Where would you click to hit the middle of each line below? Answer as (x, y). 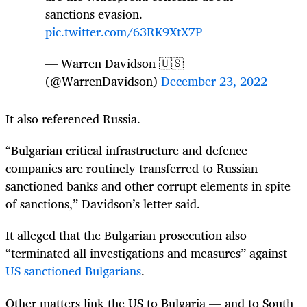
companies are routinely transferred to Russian (132, 168)
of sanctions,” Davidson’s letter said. (103, 204)
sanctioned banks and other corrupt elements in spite (148, 186)
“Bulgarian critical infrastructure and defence (126, 150)
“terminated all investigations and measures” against (146, 253)
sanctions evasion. (94, 14)
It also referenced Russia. (73, 119)
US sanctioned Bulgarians (73, 271)
